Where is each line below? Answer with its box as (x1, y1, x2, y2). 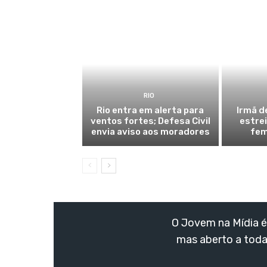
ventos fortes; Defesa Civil (90, 115, 210, 126)
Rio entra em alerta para (97, 104, 204, 116)
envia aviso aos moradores (91, 126, 210, 137)
